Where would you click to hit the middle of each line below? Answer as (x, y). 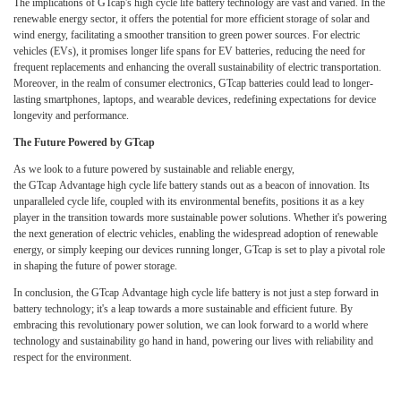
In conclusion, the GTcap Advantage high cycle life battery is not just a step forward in (196, 293)
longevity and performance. (71, 116)
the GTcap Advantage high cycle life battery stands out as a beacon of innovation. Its (192, 186)
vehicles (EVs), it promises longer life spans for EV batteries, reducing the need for (189, 51)
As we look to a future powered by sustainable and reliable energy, (154, 170)
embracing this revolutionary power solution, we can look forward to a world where (191, 325)
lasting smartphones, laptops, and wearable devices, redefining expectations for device (195, 100)
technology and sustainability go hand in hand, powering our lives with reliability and (193, 341)
